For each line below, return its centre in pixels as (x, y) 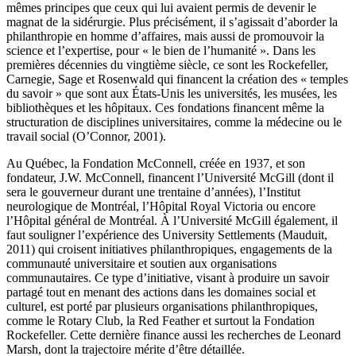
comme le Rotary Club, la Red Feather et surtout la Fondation (161, 321)
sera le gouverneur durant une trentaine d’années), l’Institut (153, 192)
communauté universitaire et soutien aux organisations (141, 264)
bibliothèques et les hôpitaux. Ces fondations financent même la (165, 108)
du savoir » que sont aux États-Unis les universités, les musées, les (172, 94)
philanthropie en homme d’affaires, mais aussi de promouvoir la (165, 37)
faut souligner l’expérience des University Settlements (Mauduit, (167, 235)
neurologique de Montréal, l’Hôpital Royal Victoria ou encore (161, 207)
